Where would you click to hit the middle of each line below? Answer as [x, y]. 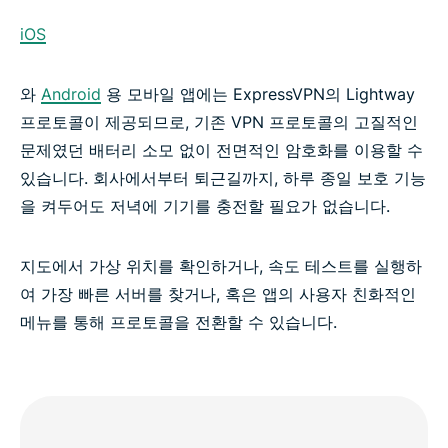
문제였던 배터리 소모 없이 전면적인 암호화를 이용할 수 [221, 150]
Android [71, 94]
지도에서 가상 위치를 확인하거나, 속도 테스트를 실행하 [221, 266]
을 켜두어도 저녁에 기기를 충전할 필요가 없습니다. [205, 206]
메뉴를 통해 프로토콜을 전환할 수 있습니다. [178, 322]
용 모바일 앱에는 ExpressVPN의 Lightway [258, 94]
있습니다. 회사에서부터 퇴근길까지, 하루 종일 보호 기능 [223, 178]
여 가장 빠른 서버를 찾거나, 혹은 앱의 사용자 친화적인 [218, 294]
